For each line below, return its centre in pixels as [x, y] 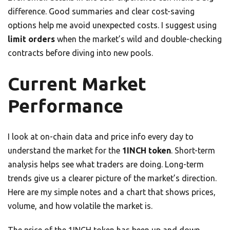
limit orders [31, 39]
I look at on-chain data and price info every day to [101, 136]
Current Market [77, 83]
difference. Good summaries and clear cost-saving [101, 11]
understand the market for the [65, 150]
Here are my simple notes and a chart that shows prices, [112, 192]
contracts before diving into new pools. [80, 53]
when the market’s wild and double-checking [138, 39]
